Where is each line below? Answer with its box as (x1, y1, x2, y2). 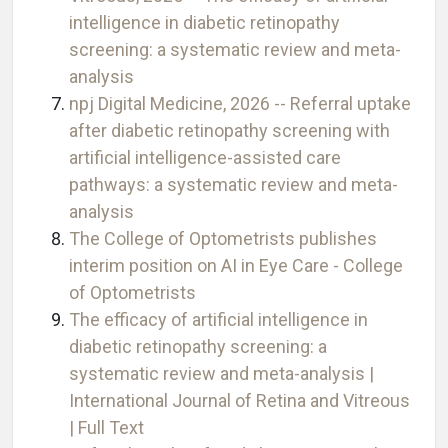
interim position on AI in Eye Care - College (69, 255, 403, 277)
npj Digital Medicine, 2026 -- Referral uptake (69, 93, 411, 115)
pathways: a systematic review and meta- (69, 174, 398, 196)
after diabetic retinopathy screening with (69, 120, 390, 142)
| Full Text (69, 417, 144, 439)
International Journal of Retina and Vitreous (69, 390, 410, 412)
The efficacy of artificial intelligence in (69, 309, 368, 331)
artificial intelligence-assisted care (69, 147, 341, 169)
